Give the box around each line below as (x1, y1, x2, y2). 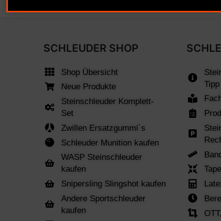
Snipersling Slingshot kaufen (61, 179, 166, 189)
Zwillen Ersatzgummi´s (61, 122, 146, 133)
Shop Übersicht (61, 67, 118, 77)
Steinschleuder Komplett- (61, 96, 154, 107)
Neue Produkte (61, 81, 116, 92)
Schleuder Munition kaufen (61, 137, 159, 147)
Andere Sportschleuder (61, 193, 146, 203)
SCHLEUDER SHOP (43, 41, 139, 54)
